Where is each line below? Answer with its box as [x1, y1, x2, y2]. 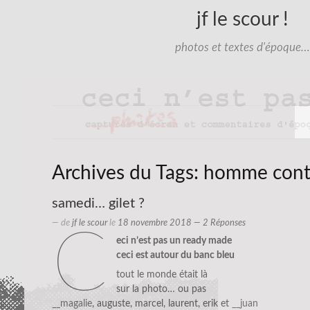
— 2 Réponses [192, 219, 246, 228]
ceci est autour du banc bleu [116, 250, 235, 261]
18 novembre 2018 [118, 219, 192, 228]
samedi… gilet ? [52, 197, 145, 211]
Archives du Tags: [52, 163, 203, 183]
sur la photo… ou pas [116, 284, 206, 295]
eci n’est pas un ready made [116, 236, 232, 246]
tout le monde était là [116, 270, 208, 280]
